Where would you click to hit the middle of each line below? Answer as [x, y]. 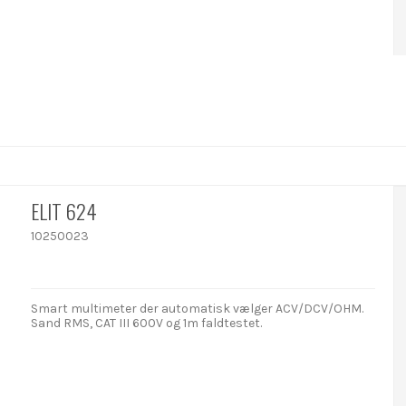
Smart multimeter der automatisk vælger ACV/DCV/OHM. [198, 308]
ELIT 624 [64, 211]
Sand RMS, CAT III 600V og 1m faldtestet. [147, 323]
